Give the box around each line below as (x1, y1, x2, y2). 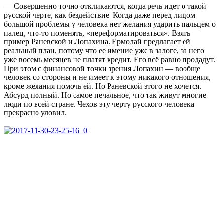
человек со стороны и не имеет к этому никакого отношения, (4, 73, 211, 81)
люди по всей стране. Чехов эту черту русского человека (4, 99, 194, 108)
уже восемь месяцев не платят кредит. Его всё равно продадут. (4, 55, 215, 64)
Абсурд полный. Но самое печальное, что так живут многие (4, 90, 206, 99)
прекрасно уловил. (4, 108, 67, 117)
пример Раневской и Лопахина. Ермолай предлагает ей (4, 37, 190, 46)
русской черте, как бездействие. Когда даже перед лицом (4, 10, 195, 19)
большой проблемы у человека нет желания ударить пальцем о (4, 19, 216, 28)
